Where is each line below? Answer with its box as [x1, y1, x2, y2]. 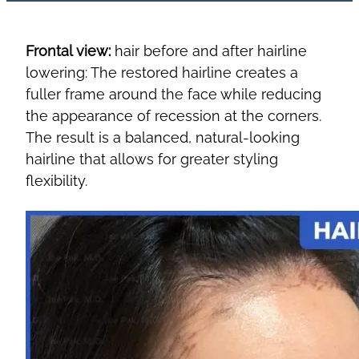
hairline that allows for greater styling [26, 150, 278, 167]
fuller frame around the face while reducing [26, 85, 321, 103]
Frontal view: [26, 42, 111, 59]
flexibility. [26, 171, 87, 189]
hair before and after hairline [111, 42, 307, 59]
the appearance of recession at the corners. [26, 107, 321, 124]
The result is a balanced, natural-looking [26, 128, 300, 146]
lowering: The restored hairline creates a [26, 63, 298, 81]
